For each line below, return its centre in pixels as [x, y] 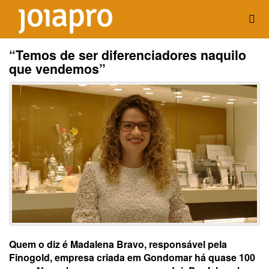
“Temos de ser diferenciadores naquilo [128, 55]
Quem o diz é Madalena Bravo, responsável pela [118, 244]
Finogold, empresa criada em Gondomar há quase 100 [132, 257]
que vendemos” [57, 69]
